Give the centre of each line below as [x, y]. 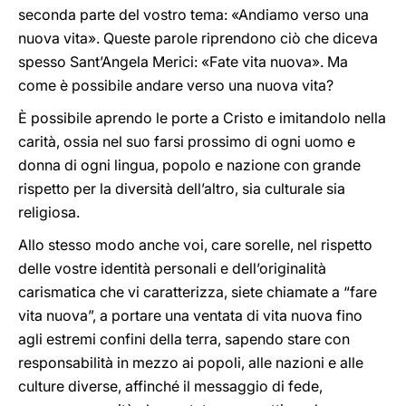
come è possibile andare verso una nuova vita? [176, 85]
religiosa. [49, 212]
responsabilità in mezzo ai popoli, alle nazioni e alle [191, 362]
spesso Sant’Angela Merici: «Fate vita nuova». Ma [183, 62]
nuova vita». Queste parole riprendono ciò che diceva [198, 38]
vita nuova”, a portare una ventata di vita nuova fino [190, 315]
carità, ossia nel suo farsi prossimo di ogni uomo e [187, 141]
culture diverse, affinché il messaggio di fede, [170, 386]
